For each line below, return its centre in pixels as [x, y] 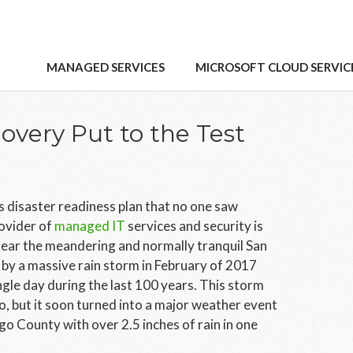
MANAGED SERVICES [105, 67]
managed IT [90, 226]
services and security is [194, 226]
